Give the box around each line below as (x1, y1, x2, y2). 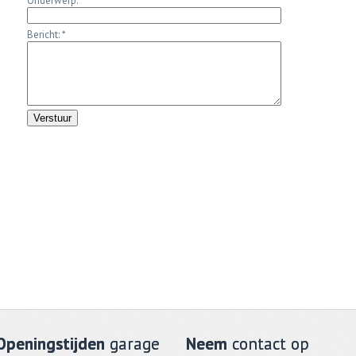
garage (105, 333, 160, 354)
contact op (227, 333, 309, 354)
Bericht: (27, 28, 62, 41)
